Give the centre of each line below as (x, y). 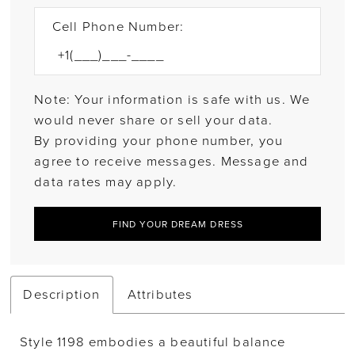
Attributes (160, 295)
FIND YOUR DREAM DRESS (177, 224)
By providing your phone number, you (159, 141)
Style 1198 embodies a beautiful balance (153, 343)
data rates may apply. (106, 183)
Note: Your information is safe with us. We (172, 100)
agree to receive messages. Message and (172, 162)
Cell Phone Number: (118, 27)
